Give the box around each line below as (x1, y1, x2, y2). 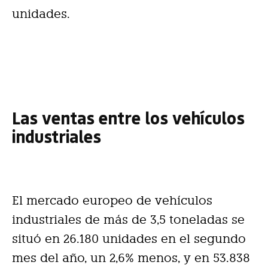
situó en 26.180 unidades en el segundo (12, 232, 246, 246)
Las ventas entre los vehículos (12, 106, 245, 129)
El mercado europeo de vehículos (12, 193, 212, 208)
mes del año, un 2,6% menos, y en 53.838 (12, 251, 250, 266)
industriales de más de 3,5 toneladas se (12, 212, 245, 227)
